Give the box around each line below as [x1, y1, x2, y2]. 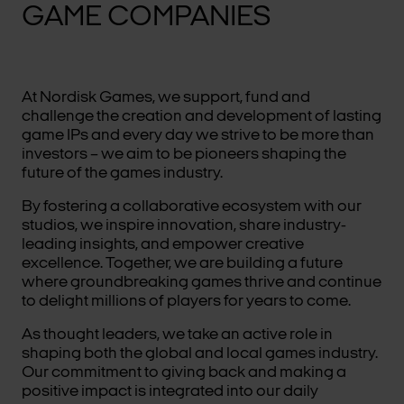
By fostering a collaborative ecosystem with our [22, 197, 362, 216]
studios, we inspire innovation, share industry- [22, 216, 346, 234]
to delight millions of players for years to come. [22, 292, 356, 310]
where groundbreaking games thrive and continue [22, 273, 381, 291]
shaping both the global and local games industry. [22, 344, 378, 363]
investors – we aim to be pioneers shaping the [22, 145, 346, 163]
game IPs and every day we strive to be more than [22, 126, 374, 144]
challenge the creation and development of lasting [22, 107, 381, 125]
